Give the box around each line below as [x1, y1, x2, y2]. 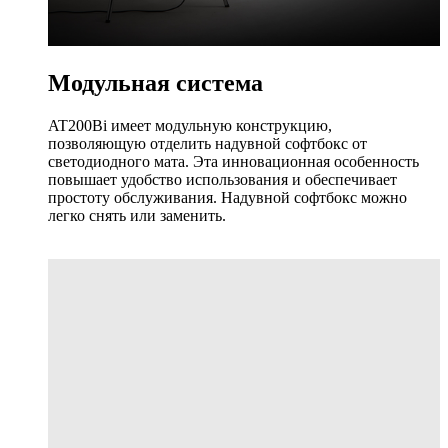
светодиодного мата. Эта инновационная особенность [48, 152, 419, 170]
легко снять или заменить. [48, 206, 226, 224]
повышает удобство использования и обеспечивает [48, 170, 397, 188]
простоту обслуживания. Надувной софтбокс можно [48, 188, 407, 206]
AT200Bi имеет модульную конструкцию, [48, 116, 332, 134]
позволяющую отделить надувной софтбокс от [48, 134, 367, 152]
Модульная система [48, 70, 263, 97]
